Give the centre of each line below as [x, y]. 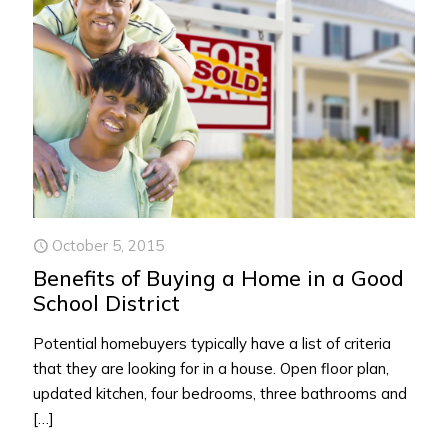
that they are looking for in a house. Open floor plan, [211, 368]
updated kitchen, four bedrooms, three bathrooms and [220, 393]
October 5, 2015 [108, 245]
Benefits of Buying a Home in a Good [218, 277]
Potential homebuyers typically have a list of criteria [212, 343]
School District [106, 302]
